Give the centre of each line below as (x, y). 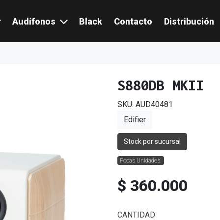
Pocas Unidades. (140, 161)
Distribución (189, 21)
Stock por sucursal (152, 141)
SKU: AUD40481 (145, 104)
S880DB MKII (161, 85)
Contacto (133, 21)
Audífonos (34, 21)
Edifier (135, 120)
